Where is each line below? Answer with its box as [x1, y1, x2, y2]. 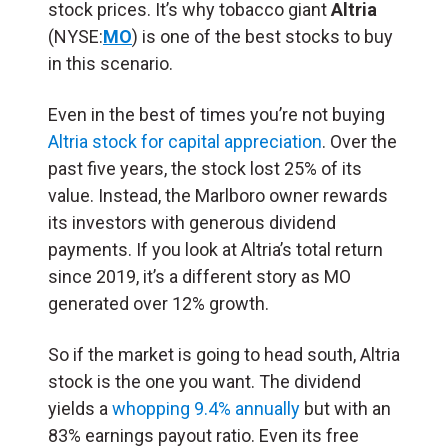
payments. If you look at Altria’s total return [48, 239, 383, 261]
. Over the [322, 131, 397, 153]
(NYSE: [48, 26, 103, 48]
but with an [300, 398, 391, 420]
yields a [48, 398, 112, 420]
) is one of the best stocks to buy [132, 26, 393, 48]
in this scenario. [48, 53, 177, 75]
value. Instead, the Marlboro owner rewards [48, 185, 388, 207]
